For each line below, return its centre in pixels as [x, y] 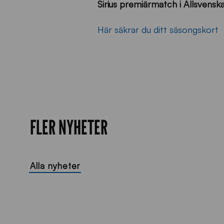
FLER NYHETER [69, 127]
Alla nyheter [55, 166]
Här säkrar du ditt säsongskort [158, 29]
